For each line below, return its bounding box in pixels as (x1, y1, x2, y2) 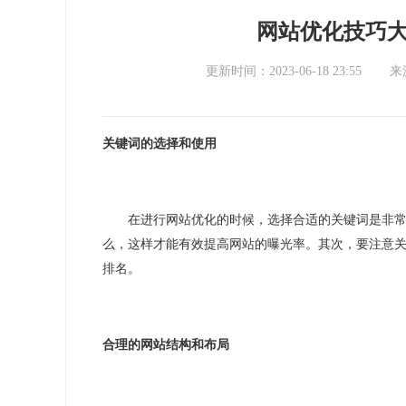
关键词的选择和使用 (102, 137, 217, 150)
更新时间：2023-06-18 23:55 (205, 64, 362, 78)
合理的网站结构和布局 (102, 338, 229, 352)
